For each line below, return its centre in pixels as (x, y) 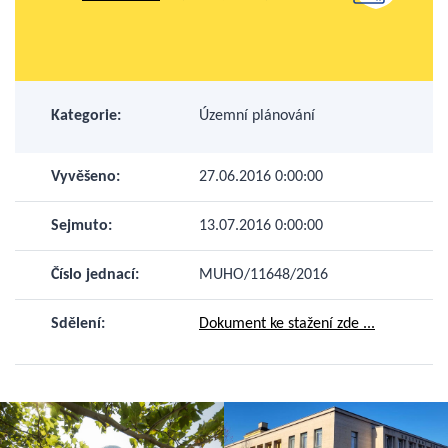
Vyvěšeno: (85, 177)
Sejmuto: (81, 226)
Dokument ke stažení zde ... (287, 324)
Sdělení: (78, 324)
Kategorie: (86, 116)
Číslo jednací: (95, 275)
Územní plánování (257, 116)
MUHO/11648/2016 (263, 275)
